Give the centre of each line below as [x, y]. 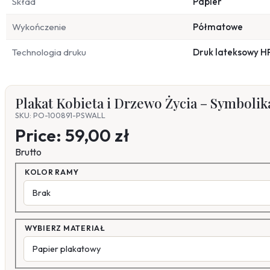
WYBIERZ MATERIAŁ [65, 228]
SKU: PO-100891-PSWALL [60, 116]
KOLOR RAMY [52, 172]
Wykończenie [39, 27]
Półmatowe [218, 27]
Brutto [28, 152]
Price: [40, 135]
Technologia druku [49, 52]
